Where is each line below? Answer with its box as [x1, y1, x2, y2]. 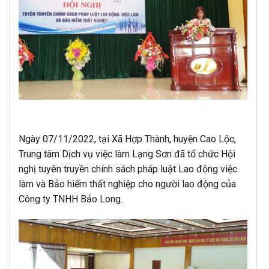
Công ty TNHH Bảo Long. [19, 193, 122, 205]
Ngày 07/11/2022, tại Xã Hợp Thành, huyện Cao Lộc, [19, 133, 236, 145]
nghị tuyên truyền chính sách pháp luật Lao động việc [19, 163, 237, 175]
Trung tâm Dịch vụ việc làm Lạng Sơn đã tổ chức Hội [19, 148, 235, 160]
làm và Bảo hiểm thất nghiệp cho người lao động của [19, 178, 236, 190]
